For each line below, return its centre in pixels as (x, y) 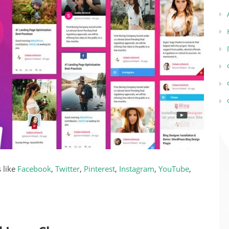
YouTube (174, 168)
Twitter (67, 168)
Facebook (34, 168)
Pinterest (99, 168)
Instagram (137, 168)
